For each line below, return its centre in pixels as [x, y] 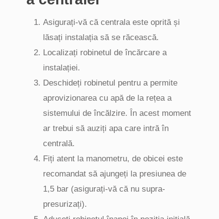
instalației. [62, 67]
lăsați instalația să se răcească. [101, 37]
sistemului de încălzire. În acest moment [117, 113]
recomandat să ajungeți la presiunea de [115, 174]
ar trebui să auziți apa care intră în [106, 128]
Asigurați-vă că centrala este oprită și [111, 22]
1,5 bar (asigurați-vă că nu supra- [104, 189]
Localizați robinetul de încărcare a [105, 52]
